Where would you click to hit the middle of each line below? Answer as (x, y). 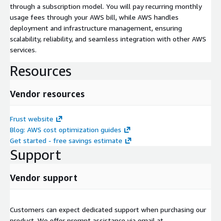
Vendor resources (47, 93)
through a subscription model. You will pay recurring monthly (106, 6)
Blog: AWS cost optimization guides (66, 129)
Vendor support (44, 177)
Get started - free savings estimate (66, 140)
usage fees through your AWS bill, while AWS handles (94, 17)
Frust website (32, 118)
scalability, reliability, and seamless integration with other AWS (108, 38)
